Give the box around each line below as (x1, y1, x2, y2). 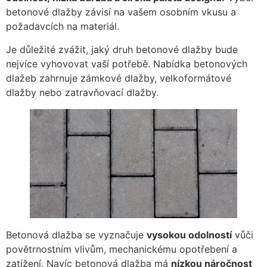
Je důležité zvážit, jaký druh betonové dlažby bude (6, 43, 238, 55)
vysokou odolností (147, 228, 232, 241)
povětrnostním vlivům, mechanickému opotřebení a (6, 243, 237, 255)
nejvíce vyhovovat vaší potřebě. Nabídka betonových (6, 57, 247, 70)
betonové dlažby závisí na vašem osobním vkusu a (6, 6, 236, 18)
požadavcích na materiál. (6, 20, 119, 33)
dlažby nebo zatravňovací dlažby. (6, 86, 159, 98)
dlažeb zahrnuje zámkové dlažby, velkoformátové (6, 72, 231, 84)
